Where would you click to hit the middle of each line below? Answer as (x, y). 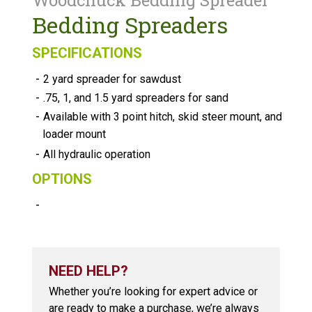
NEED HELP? (89, 271)
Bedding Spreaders (130, 25)
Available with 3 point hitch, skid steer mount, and (163, 117)
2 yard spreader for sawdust (112, 79)
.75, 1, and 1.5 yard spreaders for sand (136, 98)
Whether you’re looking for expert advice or (154, 291)
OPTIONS (62, 179)
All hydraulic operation (97, 154)
